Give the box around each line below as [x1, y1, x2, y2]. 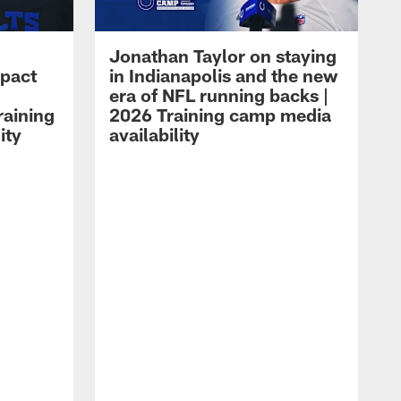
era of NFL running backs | [109, 84, 328, 107]
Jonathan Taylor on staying [109, 45, 337, 67]
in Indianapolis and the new [109, 64, 337, 87]
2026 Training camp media [109, 104, 331, 126]
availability [109, 124, 200, 146]
